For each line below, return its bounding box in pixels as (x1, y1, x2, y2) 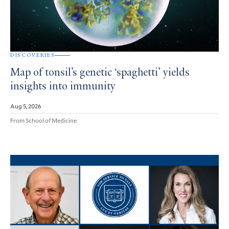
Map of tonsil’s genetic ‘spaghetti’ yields (10, 67, 190, 79)
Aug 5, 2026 (10, 102, 41, 110)
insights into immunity (10, 81, 116, 93)
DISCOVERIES (10, 52, 55, 59)
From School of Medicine (10, 116, 77, 125)
